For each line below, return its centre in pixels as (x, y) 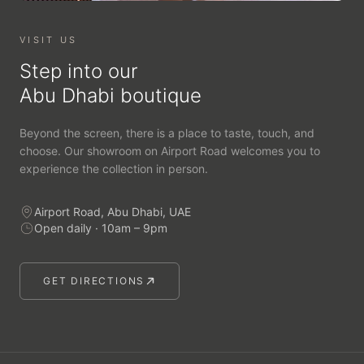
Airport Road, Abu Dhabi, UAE (113, 212)
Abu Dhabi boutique (110, 95)
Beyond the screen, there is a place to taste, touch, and (167, 133)
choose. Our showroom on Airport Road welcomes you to (170, 151)
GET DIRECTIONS (94, 281)
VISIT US (49, 40)
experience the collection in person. (114, 169)
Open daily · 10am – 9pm (101, 228)
